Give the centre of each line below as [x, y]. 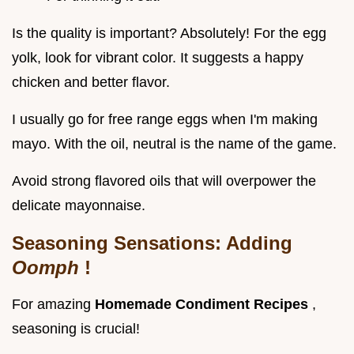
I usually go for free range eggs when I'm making [165, 119]
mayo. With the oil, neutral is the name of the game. [174, 143]
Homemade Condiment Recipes [203, 304]
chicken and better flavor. [91, 82]
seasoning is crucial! [76, 328]
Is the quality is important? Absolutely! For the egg [169, 33]
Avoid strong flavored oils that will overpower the [164, 181]
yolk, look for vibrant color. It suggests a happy [158, 57]
